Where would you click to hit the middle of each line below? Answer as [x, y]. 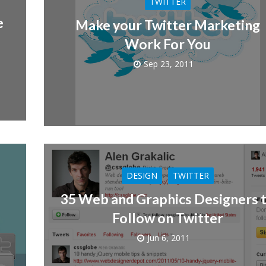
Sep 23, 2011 [168, 64]
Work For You [167, 44]
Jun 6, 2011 [168, 237]
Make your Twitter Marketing [167, 25]
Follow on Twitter [167, 218]
